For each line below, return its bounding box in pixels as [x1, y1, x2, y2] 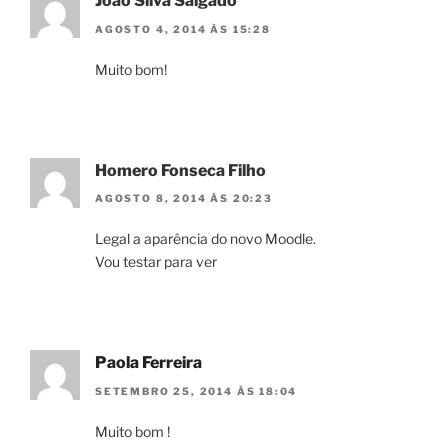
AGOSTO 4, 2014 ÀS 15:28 [95, 22, 271, 35]
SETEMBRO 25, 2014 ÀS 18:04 [95, 384, 298, 397]
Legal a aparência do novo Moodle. [95, 230, 316, 248]
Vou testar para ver [95, 253, 217, 271]
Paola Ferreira [95, 353, 202, 373]
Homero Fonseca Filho [95, 160, 266, 180]
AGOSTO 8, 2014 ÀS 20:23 [95, 192, 273, 205]
